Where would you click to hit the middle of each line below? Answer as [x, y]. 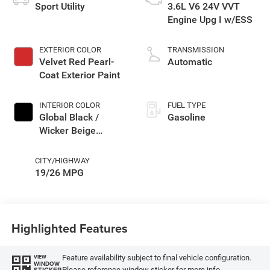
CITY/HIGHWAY [62, 161]
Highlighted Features [69, 228]
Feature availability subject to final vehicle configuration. [156, 257]
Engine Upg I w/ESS [210, 20]
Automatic [190, 62]
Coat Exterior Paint [79, 75]
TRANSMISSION [196, 50]
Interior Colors [70, 144]
